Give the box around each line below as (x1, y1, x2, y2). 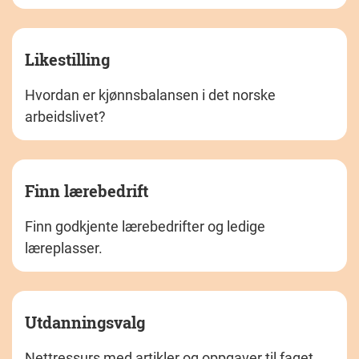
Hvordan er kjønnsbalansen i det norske (25, 86, 276, 103)
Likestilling (25, 48, 110, 70)
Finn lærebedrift (25, 179, 148, 201)
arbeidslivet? (25, 107, 106, 125)
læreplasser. (25, 239, 103, 256)
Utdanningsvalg (25, 311, 145, 333)
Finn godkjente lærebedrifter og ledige (25, 217, 265, 235)
